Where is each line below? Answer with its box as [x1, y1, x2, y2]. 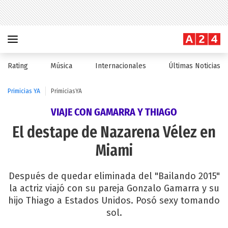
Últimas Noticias [168, 62, 220, 70]
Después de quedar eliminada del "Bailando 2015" [8, 170, 220, 182]
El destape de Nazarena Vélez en [12, 123, 216, 141]
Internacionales [95, 62, 146, 70]
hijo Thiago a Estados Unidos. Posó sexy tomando [8, 195, 220, 206]
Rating [8, 62, 28, 70]
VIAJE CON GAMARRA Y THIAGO [51, 106, 177, 118]
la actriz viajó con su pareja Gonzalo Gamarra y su [9, 183, 219, 194]
